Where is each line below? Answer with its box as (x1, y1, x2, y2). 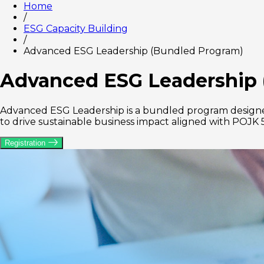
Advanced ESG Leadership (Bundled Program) (24, 45, 243, 57)
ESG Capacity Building (24, 22, 128, 34)
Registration (5, 138, 48, 147)
